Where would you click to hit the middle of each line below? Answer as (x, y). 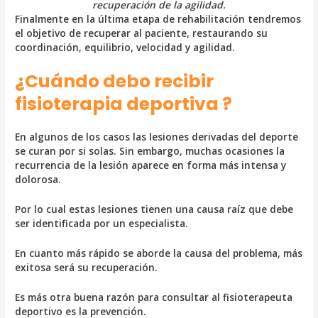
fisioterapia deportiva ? (124, 104)
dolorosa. (38, 179)
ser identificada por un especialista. (102, 223)
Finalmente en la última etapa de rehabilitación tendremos (158, 19)
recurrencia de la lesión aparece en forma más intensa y (151, 165)
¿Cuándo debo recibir (115, 81)
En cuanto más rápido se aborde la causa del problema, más (159, 253)
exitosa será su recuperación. (87, 267)
